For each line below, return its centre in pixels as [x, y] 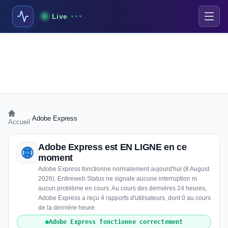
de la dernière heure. [67, 208]
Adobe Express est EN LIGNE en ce [112, 147]
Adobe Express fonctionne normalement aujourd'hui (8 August [124, 169]
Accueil [19, 122]
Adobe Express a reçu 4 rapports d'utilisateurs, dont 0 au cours [124, 198]
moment [55, 158]
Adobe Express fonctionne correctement [116, 222]
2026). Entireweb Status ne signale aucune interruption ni [118, 179]
